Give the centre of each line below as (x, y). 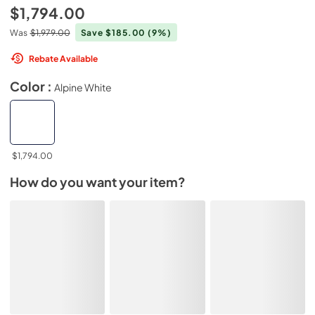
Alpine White (83, 87)
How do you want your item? (98, 182)
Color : (32, 86)
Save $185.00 (114, 32)
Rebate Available (63, 58)
